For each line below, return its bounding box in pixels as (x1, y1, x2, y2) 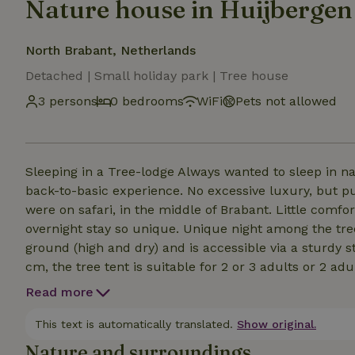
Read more (25, 284, 94, 300)
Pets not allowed (235, 94, 337, 109)
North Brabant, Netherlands (25, 43, 196, 58)
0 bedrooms (110, 94, 184, 109)
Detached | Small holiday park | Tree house (25, 68, 288, 83)
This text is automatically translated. (35, 318, 233, 330)
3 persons (38, 94, 97, 109)
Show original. (237, 318, 316, 330)
